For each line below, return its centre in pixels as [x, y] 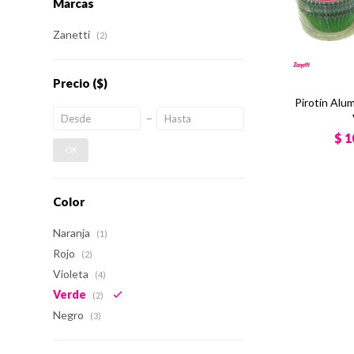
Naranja [73, 233]
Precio [73, 83]
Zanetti [73, 34]
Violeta [72, 274]
